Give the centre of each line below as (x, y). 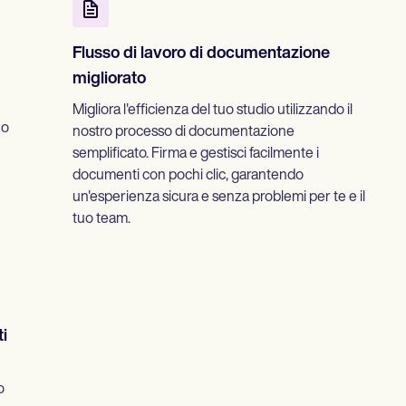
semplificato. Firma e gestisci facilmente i (196, 155)
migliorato (109, 80)
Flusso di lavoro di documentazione (201, 54)
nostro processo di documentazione (184, 133)
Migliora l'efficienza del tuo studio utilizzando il (213, 111)
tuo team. (101, 220)
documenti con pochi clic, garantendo (188, 176)
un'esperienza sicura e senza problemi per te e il (219, 198)
